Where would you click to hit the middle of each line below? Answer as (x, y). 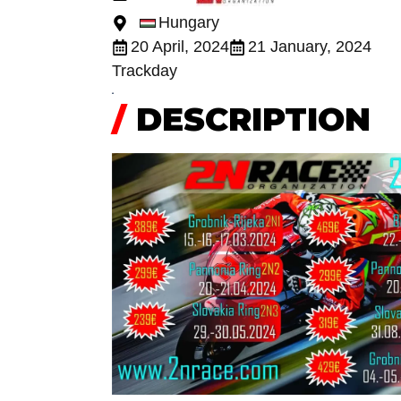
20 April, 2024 (180, 47)
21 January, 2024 (310, 47)
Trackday (145, 71)
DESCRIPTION (248, 119)
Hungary (189, 23)
